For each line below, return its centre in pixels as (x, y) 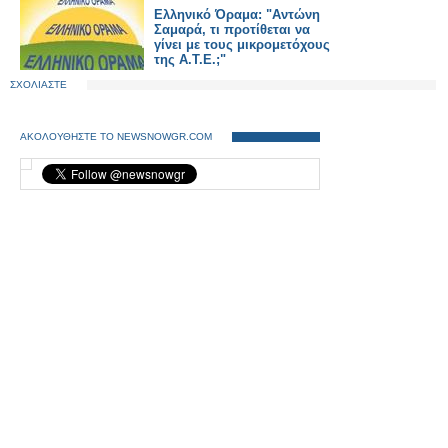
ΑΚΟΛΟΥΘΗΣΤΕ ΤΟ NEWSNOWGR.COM (116, 136)
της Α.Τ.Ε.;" (190, 59)
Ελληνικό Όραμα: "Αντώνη (237, 14)
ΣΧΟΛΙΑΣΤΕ (38, 84)
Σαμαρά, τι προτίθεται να (232, 29)
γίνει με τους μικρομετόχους (242, 44)
